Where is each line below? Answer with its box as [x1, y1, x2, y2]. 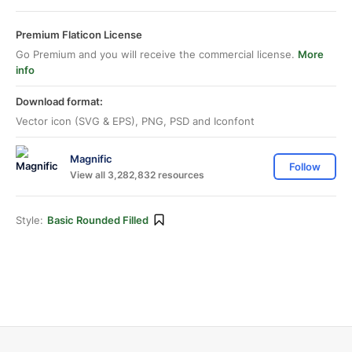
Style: [16, 214, 43, 226]
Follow [289, 160, 321, 173]
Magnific [70, 152, 112, 165]
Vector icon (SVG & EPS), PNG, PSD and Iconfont [16, 115, 255, 127]
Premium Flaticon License [16, 28, 142, 41]
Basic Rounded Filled [47, 214, 148, 226]
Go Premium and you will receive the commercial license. [16, 48, 298, 60]
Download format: [16, 95, 103, 108]
